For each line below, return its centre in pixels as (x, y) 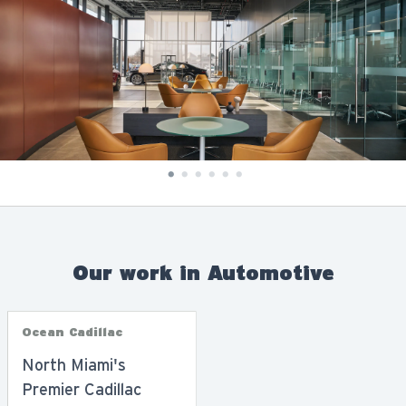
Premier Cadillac (81, 390)
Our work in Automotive (203, 273)
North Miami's (73, 365)
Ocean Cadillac (72, 332)
